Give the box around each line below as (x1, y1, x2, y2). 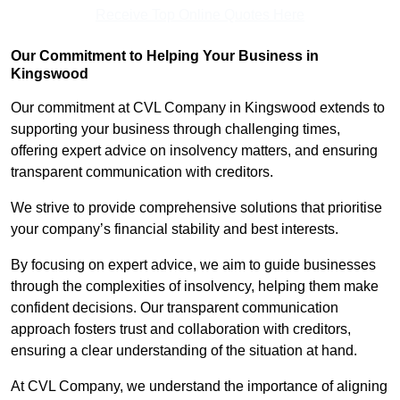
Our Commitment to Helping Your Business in (11, 48, 319, 64)
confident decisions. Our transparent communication (11, 300, 338, 316)
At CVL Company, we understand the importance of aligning (11, 379, 387, 395)
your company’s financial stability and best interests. (11, 221, 338, 237)
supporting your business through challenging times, (11, 121, 340, 137)
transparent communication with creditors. (11, 164, 277, 180)
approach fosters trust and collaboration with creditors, (11, 321, 351, 337)
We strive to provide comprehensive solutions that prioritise (11, 200, 382, 216)
